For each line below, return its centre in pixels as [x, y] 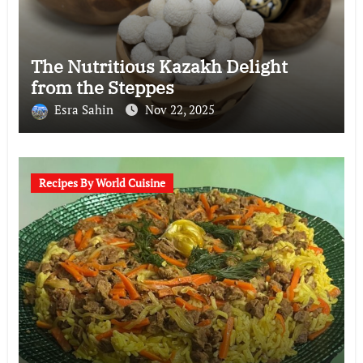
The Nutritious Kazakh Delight [159, 66]
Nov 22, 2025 [179, 110]
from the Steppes [102, 88]
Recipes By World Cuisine [102, 183]
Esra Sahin [85, 110]
